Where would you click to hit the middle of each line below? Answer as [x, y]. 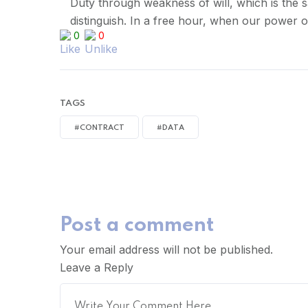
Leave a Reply [97, 267]
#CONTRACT [99, 128]
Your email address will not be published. [166, 250]
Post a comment [137, 226]
